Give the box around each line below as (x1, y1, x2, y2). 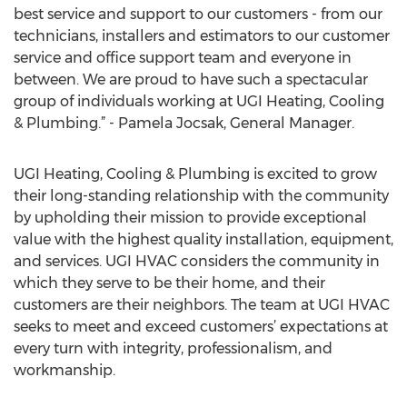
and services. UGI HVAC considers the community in (14, 253, 380, 270)
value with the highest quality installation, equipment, (14, 231, 393, 248)
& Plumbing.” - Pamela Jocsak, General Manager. (14, 114, 354, 132)
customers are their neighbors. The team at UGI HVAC (14, 296, 390, 313)
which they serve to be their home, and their (14, 274, 325, 292)
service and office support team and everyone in (14, 49, 352, 66)
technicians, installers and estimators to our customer (14, 27, 390, 45)
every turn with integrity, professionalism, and (14, 340, 333, 357)
